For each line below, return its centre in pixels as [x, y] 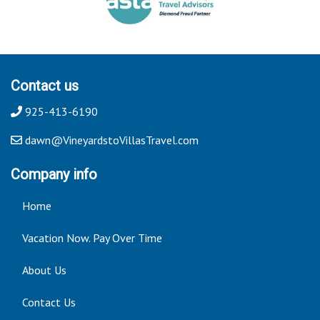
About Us [44, 270]
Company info [54, 174]
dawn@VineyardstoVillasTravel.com [110, 140]
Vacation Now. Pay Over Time [92, 237]
